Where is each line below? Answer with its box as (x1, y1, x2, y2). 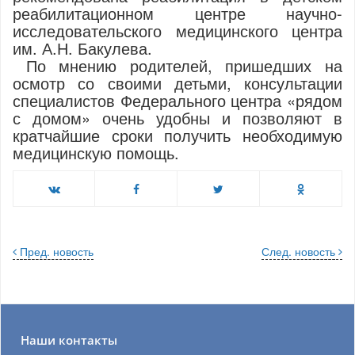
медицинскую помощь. (13, 141, 179, 164)
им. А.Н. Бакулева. (13, 36, 152, 59)
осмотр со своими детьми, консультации (13, 71, 342, 94)
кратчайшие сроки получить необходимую (13, 124, 342, 147)
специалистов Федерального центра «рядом (13, 89, 342, 112)
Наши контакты (21, 332, 117, 349)
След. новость (261, 243, 335, 259)
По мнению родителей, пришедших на (13, 54, 342, 77)
